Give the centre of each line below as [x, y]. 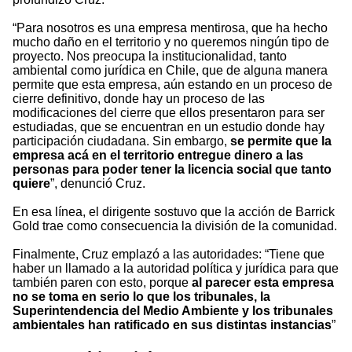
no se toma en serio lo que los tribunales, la [141, 297]
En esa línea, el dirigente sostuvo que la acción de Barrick [174, 212]
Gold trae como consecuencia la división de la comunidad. [175, 226]
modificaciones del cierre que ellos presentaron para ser [169, 113]
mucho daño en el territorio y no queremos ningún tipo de [171, 42]
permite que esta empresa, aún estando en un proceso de [172, 85]
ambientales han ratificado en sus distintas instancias [172, 325]
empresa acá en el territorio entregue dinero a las [158, 156]
